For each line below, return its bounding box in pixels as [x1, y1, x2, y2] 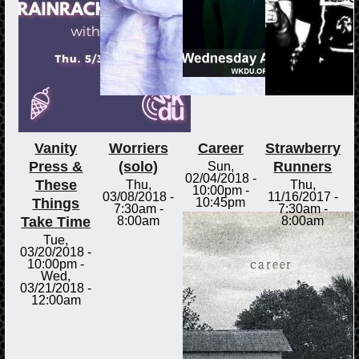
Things [32, 195, 80, 212]
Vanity [34, 139, 78, 156]
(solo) [119, 158, 159, 175]
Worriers [108, 139, 168, 156]
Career [197, 139, 244, 156]
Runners [273, 158, 333, 175]
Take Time [21, 213, 91, 230]
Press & [29, 158, 83, 175]
